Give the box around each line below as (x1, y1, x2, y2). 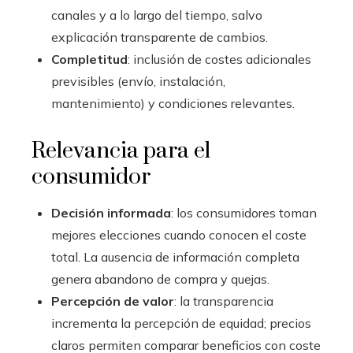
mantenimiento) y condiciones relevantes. (51, 95, 295, 112)
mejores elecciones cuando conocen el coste (51, 227, 307, 243)
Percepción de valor (51, 293, 174, 310)
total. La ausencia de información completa (51, 249, 299, 266)
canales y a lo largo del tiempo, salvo (51, 7, 262, 24)
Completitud (51, 51, 128, 68)
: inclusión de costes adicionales (128, 51, 311, 68)
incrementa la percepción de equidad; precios (51, 315, 311, 332)
